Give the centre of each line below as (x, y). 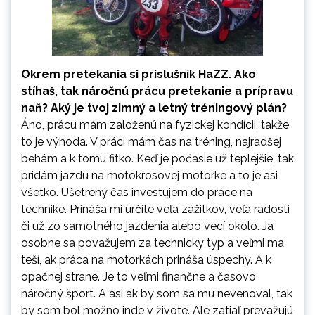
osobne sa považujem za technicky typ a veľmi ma (153, 243)
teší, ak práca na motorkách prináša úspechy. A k (146, 260)
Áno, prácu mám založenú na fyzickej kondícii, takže (155, 125)
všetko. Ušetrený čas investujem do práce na (137, 193)
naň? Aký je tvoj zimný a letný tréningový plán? (154, 108)
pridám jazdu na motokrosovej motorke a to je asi (149, 176)
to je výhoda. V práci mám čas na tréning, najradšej (151, 142)
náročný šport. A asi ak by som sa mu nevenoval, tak (157, 294)
